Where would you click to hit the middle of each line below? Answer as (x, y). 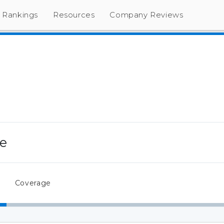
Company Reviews (146, 15)
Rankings (20, 15)
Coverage (33, 183)
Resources (74, 15)
